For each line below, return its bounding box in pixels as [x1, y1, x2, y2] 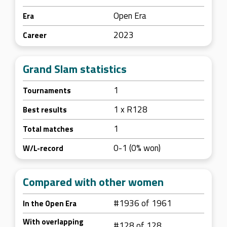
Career [23, 29, 47, 41]
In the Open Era [23, 198, 77, 209]
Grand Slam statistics [23, 60, 127, 78]
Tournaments [23, 85, 71, 96]
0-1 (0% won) [113, 141, 161, 155]
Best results [23, 104, 67, 116]
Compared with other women [23, 173, 164, 191]
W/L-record [23, 142, 63, 154]
